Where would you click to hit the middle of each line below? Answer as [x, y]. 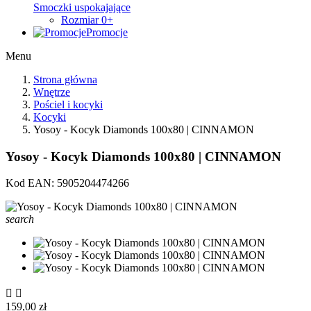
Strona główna [65, 79]
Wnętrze [52, 92]
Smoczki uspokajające [82, 7]
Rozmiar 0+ [87, 20]
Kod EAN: [31, 183]
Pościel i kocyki [68, 104]
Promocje [107, 32]
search [20, 219]
